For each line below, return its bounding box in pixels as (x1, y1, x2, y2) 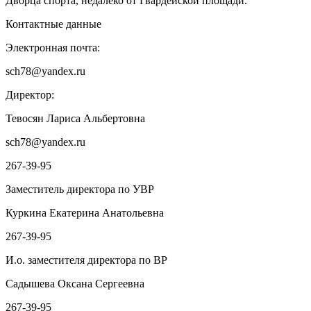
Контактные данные (6, 18, 101, 31)
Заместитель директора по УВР (6, 183, 154, 196)
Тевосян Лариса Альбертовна (6, 112, 145, 125)
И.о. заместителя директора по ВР (6, 254, 167, 267)
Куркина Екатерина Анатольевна (6, 207, 164, 219)
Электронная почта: (6, 42, 100, 54)
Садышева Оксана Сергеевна (6, 278, 144, 290)
